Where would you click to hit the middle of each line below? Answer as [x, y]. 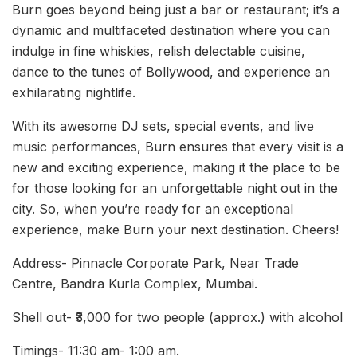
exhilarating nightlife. [74, 92]
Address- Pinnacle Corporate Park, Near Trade [155, 263]
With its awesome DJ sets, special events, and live [163, 126]
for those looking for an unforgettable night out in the [175, 188]
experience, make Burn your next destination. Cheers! [175, 229]
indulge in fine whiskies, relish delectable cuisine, [159, 51]
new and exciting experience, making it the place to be [176, 167]
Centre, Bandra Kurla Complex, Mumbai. [135, 283]
